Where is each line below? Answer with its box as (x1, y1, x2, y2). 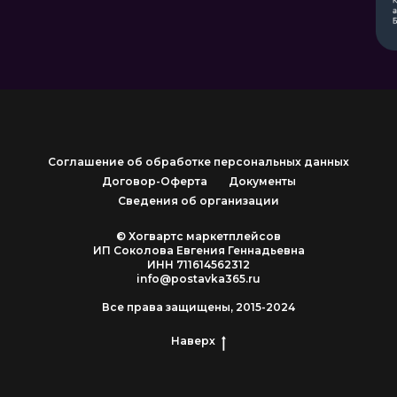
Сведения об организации (118, 194, 279, 207)
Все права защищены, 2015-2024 (102, 300, 295, 314)
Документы (228, 175, 296, 188)
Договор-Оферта (101, 175, 207, 188)
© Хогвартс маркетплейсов (116, 230, 281, 243)
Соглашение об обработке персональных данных (48, 155, 349, 168)
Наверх (171, 334, 215, 347)
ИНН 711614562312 (147, 258, 250, 271)
